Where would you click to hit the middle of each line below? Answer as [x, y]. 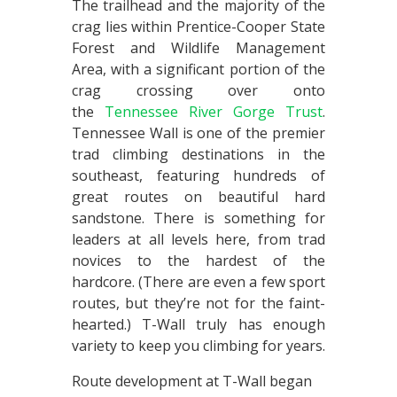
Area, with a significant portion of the [198, 69]
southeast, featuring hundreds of [198, 175]
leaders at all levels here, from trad [198, 239]
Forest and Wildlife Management [198, 48]
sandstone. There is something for [198, 218]
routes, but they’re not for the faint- [198, 303]
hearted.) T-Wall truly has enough [198, 324]
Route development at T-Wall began [191, 381]
